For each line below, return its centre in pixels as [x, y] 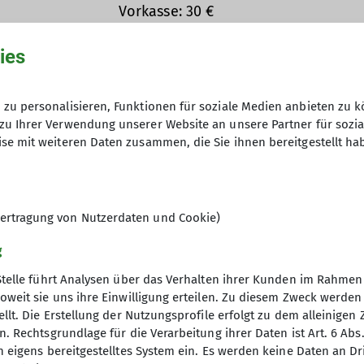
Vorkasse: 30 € [167, 12]
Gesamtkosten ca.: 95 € [195, 32]
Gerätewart [247, 58]
